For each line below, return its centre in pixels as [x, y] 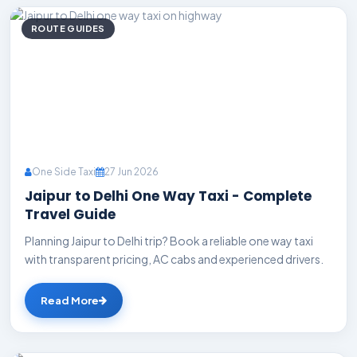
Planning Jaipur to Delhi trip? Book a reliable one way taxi [169, 241]
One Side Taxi [64, 172]
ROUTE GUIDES [68, 28]
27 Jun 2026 [131, 172]
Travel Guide [70, 214]
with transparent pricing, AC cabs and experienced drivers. [174, 259]
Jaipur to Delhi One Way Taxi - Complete [168, 196]
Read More [70, 300]
